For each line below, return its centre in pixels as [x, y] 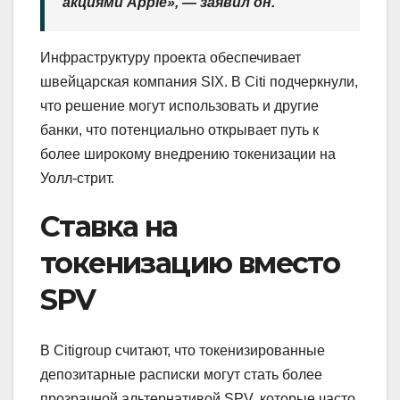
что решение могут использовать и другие [179, 106]
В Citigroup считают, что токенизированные [183, 350]
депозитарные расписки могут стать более [181, 374]
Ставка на [109, 227]
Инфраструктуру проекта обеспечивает [171, 58]
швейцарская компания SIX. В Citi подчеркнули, [199, 82]
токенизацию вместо [190, 263]
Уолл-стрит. [77, 179]
